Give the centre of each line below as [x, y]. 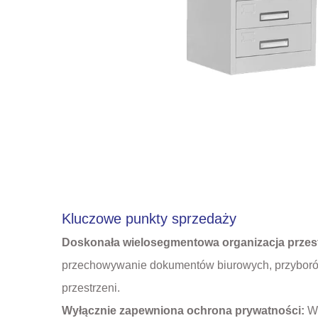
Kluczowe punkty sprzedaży [149, 218]
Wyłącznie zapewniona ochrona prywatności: [185, 310]
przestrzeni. [91, 287]
